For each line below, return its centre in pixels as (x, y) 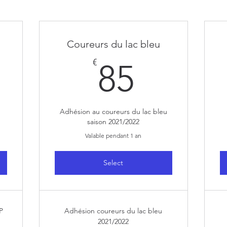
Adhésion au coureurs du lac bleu (113, 111)
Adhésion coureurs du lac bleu (113, 211)
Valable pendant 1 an (113, 136)
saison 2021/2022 (113, 122)
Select (113, 163)
